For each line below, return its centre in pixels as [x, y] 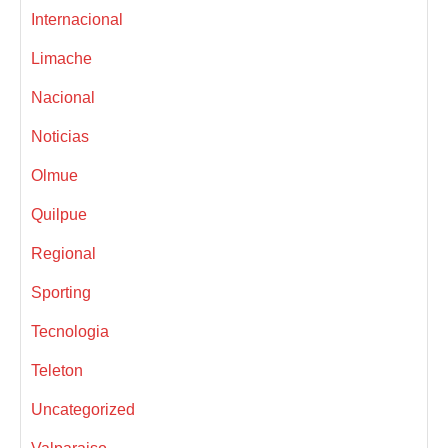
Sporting [61, 292]
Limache [61, 58]
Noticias [60, 136]
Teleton [57, 370]
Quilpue [59, 214]
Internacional [77, 19]
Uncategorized [83, 409]
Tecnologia [70, 331]
